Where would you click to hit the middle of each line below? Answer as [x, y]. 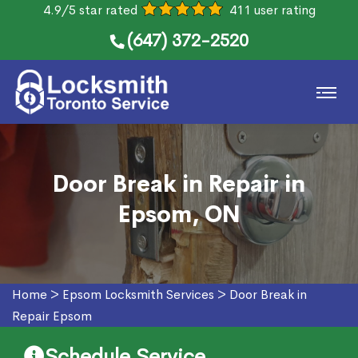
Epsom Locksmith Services [138, 294]
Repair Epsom [52, 316]
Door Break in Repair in [179, 184]
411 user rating [272, 10]
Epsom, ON [179, 215]
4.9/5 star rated [90, 10]
